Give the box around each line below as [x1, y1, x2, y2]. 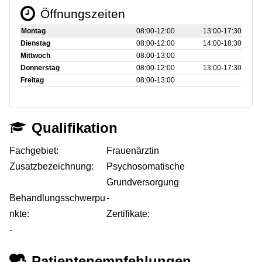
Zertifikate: [106, 208, 150, 219]
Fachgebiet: [9, 145, 58, 156]
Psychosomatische [106, 161, 185, 171]
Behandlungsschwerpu [9, 192, 105, 203]
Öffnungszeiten [40, 6, 125, 20]
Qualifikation [32, 119, 118, 136]
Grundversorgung [106, 177, 180, 187]
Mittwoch [20, 51, 50, 60]
